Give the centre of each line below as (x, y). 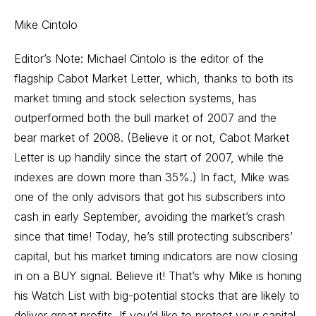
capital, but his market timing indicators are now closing (156, 256)
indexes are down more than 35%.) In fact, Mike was (152, 177)
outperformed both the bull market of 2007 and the (145, 118)
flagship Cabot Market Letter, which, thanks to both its (154, 78)
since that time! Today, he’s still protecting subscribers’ (153, 236)
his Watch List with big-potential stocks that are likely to (157, 296)
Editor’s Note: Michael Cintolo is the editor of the (139, 59)
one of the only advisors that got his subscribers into (150, 197)
